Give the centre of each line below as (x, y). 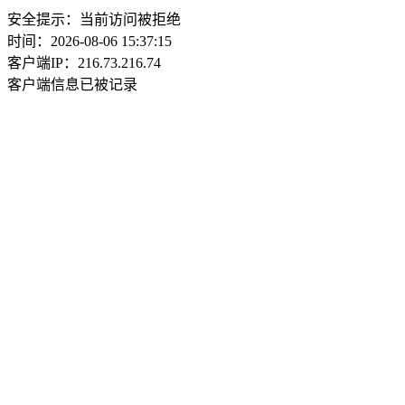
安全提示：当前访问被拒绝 (94, 19)
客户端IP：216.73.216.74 (84, 63)
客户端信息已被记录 (72, 85)
